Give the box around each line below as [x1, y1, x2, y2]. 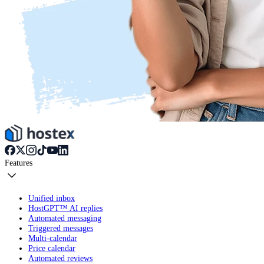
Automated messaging [28, 213, 101, 223]
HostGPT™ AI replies [28, 203, 103, 213]
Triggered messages [28, 223, 93, 233]
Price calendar [28, 243, 75, 253]
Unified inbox [28, 193, 75, 203]
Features [5, 157, 32, 167]
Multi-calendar [28, 233, 77, 243]
